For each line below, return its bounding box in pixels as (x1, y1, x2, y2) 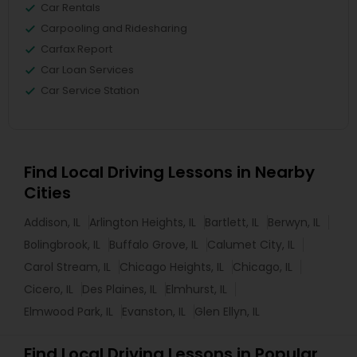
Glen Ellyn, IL (194, 304, 260, 320)
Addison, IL (24, 214, 80, 230)
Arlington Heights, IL (89, 214, 196, 230)
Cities (24, 182, 71, 204)
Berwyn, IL (268, 214, 320, 230)
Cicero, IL (24, 281, 73, 297)
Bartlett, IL (205, 214, 259, 230)
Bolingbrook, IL (24, 237, 100, 253)
